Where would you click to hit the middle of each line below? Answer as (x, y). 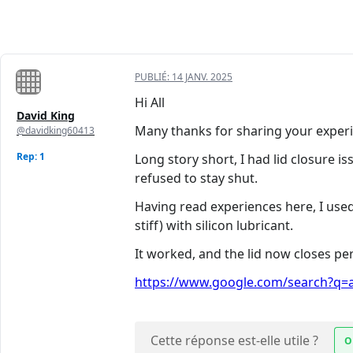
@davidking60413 (56, 131)
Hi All (150, 103)
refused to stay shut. (196, 178)
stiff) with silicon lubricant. (214, 226)
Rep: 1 (31, 157)
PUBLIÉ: (153, 77)
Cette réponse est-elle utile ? (234, 341)
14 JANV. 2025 (202, 77)
